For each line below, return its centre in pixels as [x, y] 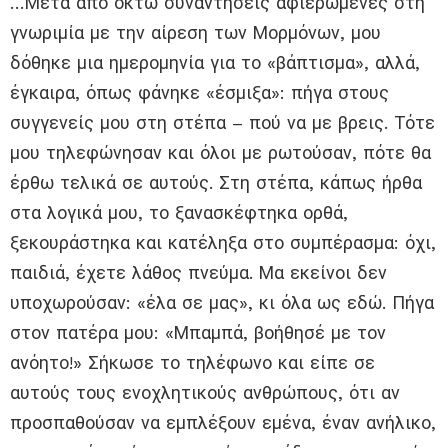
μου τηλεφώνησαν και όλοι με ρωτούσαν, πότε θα [220, 153]
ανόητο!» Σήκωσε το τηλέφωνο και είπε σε [192, 363]
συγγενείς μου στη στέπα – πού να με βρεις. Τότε [222, 123]
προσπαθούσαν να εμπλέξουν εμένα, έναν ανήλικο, [223, 423]
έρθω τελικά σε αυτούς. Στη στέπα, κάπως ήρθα [216, 183]
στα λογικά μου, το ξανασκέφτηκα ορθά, [179, 213]
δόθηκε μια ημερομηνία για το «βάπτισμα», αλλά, [215, 63]
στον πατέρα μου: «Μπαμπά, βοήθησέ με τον [198, 333]
